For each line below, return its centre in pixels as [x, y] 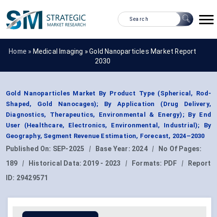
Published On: [29, 149]
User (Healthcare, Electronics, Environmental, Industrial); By [108, 125]
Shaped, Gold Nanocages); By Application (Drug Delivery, [108, 104]
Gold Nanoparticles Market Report [143, 51]
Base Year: [114, 149]
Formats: [148, 163]
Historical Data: [56, 163]
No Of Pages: [180, 149]
